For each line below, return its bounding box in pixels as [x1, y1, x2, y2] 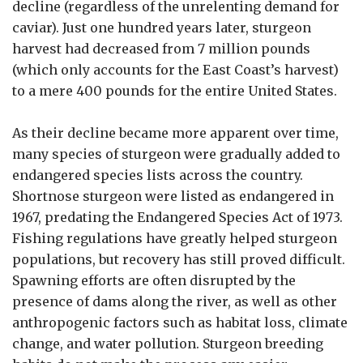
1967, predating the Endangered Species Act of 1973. [12, 208, 343, 225]
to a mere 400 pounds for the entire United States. [12, 82, 340, 99]
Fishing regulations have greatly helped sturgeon [12, 229, 337, 246]
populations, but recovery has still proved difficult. [12, 250, 345, 267]
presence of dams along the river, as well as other [12, 293, 337, 310]
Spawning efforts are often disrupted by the [12, 271, 296, 288]
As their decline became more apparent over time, [12, 124, 339, 141]
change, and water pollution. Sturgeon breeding [12, 335, 323, 352]
